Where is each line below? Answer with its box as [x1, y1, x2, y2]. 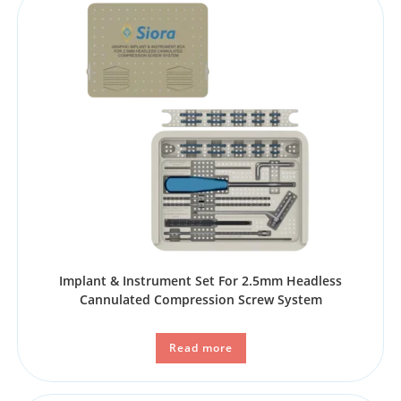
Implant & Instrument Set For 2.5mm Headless [59, 272, 342, 290]
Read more [168, 340, 233, 356]
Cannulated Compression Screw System [79, 291, 322, 309]
